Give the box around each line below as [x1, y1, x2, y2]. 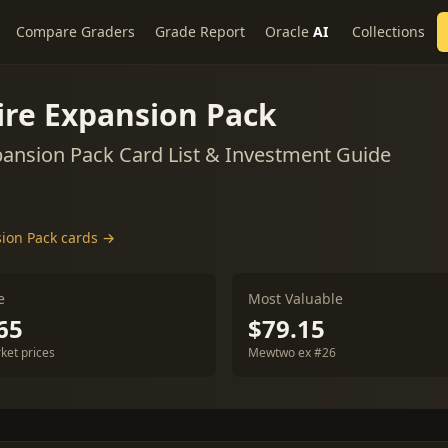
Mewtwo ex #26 [248, 344, 336, 361]
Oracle [265, 22, 309, 41]
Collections [352, 22, 425, 41]
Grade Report [155, 22, 245, 41]
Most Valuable [248, 289, 343, 308]
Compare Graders [16, 22, 135, 41]
